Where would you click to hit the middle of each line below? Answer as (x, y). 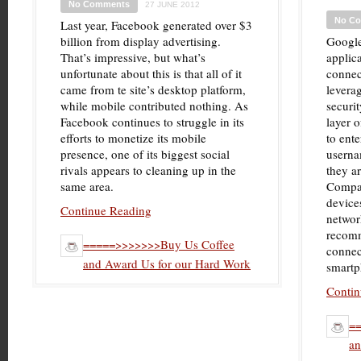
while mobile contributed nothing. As (154, 106)
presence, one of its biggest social (145, 154)
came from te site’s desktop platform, (153, 89)
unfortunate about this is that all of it (151, 73)
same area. (87, 186)
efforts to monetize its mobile (133, 138)
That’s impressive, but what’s (133, 57)
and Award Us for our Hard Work (167, 263)
